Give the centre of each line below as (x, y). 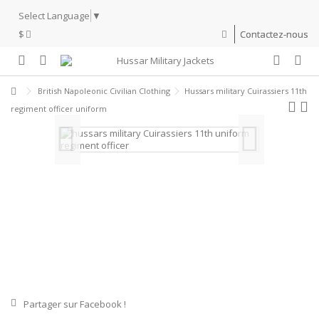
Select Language (54, 15)
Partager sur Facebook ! (75, 304)
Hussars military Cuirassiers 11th (246, 90)
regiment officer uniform (59, 108)
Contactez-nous (274, 34)
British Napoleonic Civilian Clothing (104, 90)
